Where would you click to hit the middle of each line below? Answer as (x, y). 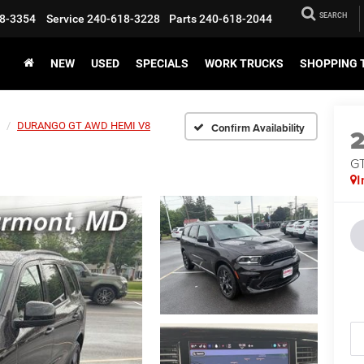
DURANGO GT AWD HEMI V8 (84, 126)
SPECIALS (162, 63)
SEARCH (333, 15)
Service (65, 19)
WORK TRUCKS (244, 63)
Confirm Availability (258, 128)
